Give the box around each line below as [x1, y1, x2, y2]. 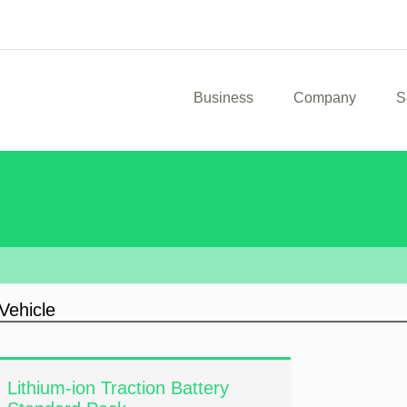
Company [293, 90, 356, 105]
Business [194, 90, 253, 105]
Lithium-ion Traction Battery [7, 378, 229, 398]
